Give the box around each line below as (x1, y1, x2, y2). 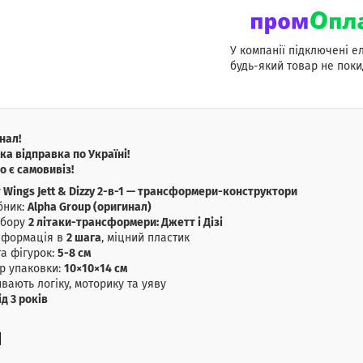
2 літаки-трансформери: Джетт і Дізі (28, 217, 223, 229)
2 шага (66, 233, 101, 245)
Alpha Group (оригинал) (28, 202, 152, 214)
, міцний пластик (101, 233, 190, 245)
